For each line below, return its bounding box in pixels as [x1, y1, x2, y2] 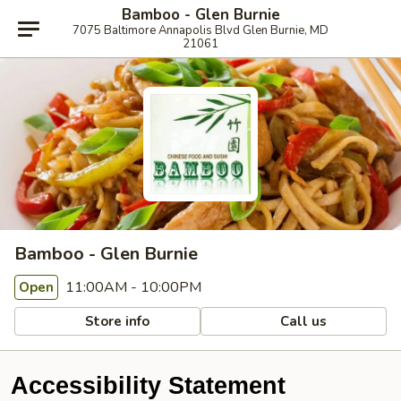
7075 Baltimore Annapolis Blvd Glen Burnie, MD [73, 22, 328, 38]
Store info [81, 311, 150, 330]
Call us [277, 311, 328, 330]
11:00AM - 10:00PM [62, 277, 201, 297]
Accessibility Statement [11, 372, 286, 399]
